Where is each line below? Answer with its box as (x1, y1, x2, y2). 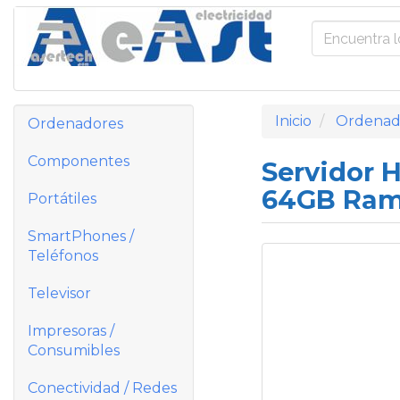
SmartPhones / (28, 228, 134, 245)
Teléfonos (28, 247, 98, 264)
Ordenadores (28, 115, 123, 132)
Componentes (28, 153, 129, 170)
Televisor (28, 285, 91, 302)
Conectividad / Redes (28, 379, 177, 396)
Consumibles (28, 342, 120, 359)
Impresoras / (28, 322, 114, 339)
